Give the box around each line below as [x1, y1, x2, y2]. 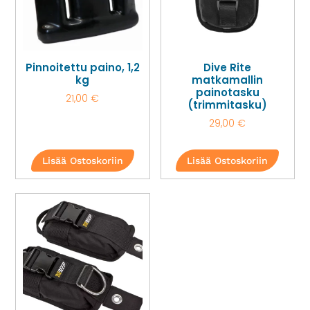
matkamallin [192, 72, 264, 87]
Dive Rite [203, 60, 252, 75]
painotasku [195, 84, 259, 100]
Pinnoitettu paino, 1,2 [25, 60, 140, 75]
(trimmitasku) [188, 97, 268, 112]
